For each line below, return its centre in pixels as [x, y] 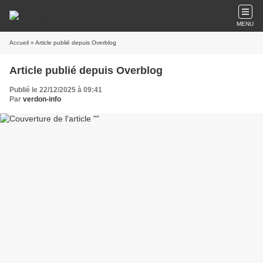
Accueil [19, 43]
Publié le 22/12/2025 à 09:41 [56, 90]
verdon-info [42, 99]
